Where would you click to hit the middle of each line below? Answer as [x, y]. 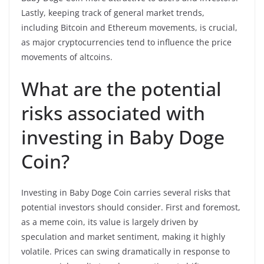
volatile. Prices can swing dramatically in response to [126, 251]
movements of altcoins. [67, 57]
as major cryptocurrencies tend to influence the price [126, 42]
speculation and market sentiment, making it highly [123, 236]
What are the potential [121, 88]
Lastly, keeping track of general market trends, [113, 12]
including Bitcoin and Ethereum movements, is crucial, [129, 27]
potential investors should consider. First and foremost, [131, 207]
